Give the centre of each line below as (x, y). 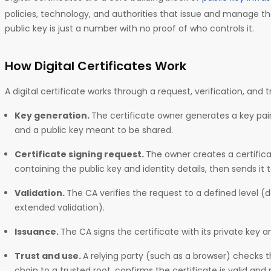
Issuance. (38, 231)
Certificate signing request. (80, 154)
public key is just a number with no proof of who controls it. (131, 28)
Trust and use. (49, 256)
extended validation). (61, 207)
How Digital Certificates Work (97, 66)
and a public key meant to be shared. (95, 130)
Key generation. (53, 115)
